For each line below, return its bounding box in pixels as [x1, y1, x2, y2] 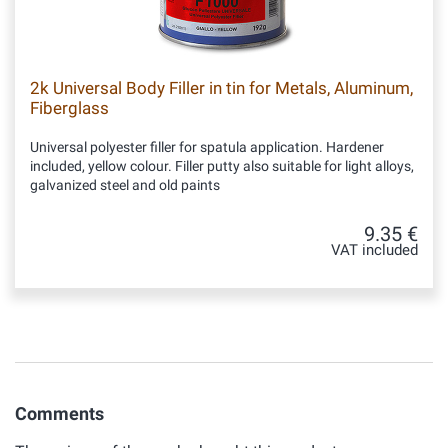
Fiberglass [30, 98, 109, 118]
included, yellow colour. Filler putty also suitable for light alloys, [30, 158, 414, 174]
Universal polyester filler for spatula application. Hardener [30, 139, 384, 155]
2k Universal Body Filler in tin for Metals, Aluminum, [30, 78, 413, 98]
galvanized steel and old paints [30, 177, 220, 193]
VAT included [331, 242, 418, 259]
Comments [15, 403, 104, 424]
